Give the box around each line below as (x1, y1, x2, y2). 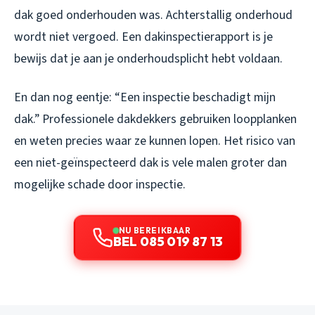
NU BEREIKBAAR (118, 224, 191, 236)
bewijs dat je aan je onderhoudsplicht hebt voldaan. (14, 49, 283, 67)
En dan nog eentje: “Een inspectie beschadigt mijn (14, 88, 276, 106)
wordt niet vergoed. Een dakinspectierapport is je (14, 27, 273, 46)
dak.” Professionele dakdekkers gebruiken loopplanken (14, 110, 297, 128)
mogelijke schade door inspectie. (14, 175, 186, 193)
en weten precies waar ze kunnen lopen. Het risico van (14, 131, 295, 150)
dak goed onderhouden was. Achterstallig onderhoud (14, 6, 292, 24)
